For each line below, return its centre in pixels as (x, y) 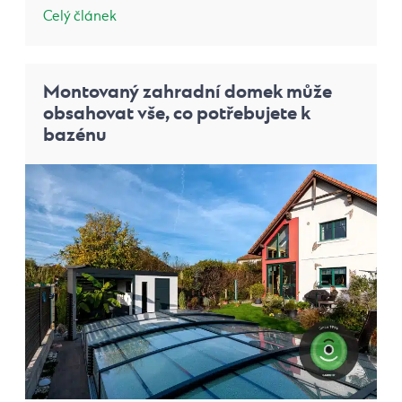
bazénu (75, 135)
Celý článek (80, 17)
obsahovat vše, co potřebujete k (177, 114)
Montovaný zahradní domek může (188, 92)
